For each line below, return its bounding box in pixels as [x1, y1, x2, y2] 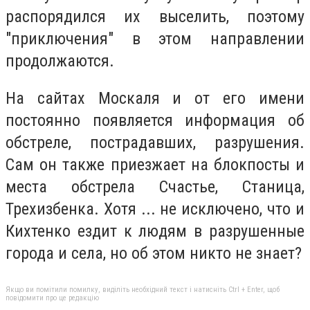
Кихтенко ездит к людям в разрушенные [6, 221, 304, 241]
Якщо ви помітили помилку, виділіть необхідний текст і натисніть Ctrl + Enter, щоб [6, 285, 280, 295]
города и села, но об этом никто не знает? [6, 243, 302, 263]
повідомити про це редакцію [6, 293, 99, 303]
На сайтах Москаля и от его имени [6, 88, 304, 108]
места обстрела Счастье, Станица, [6, 176, 304, 197]
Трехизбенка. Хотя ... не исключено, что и [6, 199, 304, 219]
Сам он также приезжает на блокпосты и [6, 154, 304, 174]
